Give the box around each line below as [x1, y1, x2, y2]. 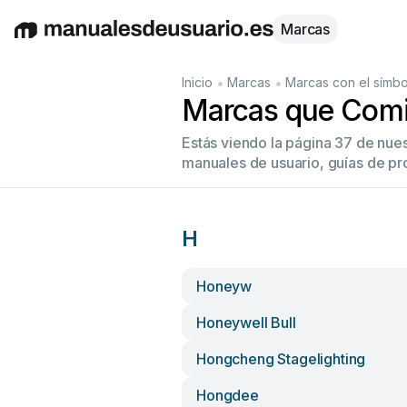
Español [120, 29, 175, 48]
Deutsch [63, 29, 120, 48]
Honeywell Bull [196, 313, 296, 332]
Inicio [182, 74, 213, 90]
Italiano [175, 29, 225, 48]
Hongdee [196, 386, 259, 404]
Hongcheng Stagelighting [196, 350, 366, 368]
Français [225, 29, 284, 48]
